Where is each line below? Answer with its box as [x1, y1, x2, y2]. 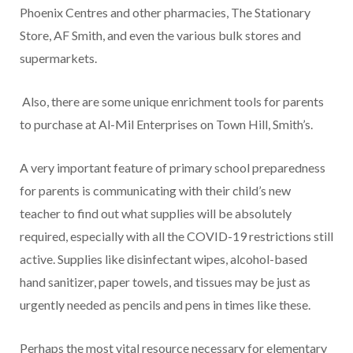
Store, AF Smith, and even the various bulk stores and [20, 27, 301, 43]
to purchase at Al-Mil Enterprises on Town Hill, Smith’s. [20, 116, 313, 132]
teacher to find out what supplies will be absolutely [20, 205, 292, 221]
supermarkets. [20, 50, 97, 65]
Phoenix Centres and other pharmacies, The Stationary [20, 4, 310, 20]
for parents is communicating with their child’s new [20, 182, 291, 198]
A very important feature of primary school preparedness [20, 159, 325, 175]
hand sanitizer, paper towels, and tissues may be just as [20, 273, 310, 289]
